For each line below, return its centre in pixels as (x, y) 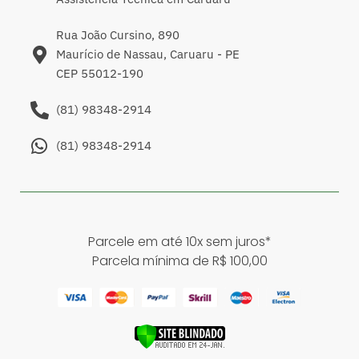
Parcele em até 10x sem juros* (179, 242)
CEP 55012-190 (99, 74)
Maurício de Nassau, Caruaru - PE (147, 54)
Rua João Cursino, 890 (117, 35)
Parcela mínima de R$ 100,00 (179, 261)
